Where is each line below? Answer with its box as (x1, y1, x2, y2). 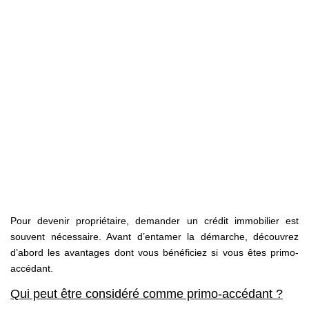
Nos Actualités (119, 39, 190, 51)
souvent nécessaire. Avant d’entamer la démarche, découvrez (10, 230, 299, 242)
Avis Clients (125, 17, 184, 28)
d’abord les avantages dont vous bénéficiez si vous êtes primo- (10, 246, 299, 258)
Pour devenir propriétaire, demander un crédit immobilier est (10, 215, 299, 226)
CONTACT (125, 129, 184, 143)
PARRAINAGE (114, 88, 195, 101)
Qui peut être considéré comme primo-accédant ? (10, 287, 283, 301)
